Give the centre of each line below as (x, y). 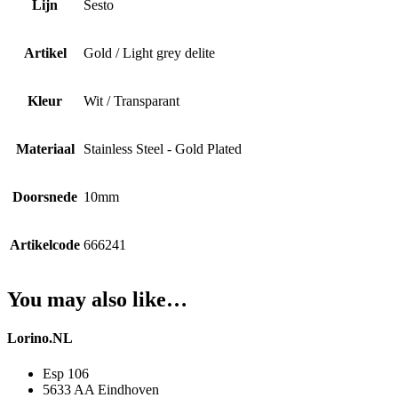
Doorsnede (45, 197)
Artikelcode (45, 245)
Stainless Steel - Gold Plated (163, 149)
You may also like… (97, 300)
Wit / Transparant (131, 101)
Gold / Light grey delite (149, 53)
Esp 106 (66, 373)
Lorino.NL (40, 338)
